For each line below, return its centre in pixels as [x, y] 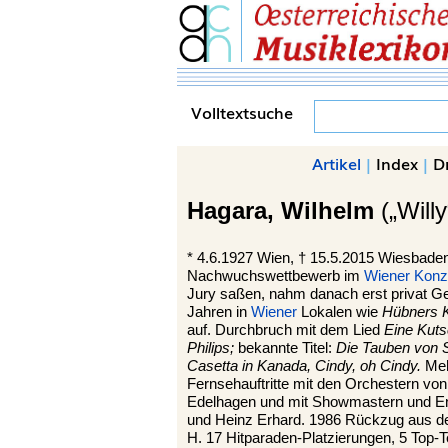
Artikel [336, 163]
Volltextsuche [242, 112]
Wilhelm [327, 211]
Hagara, [234, 211]
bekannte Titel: [285, 348]
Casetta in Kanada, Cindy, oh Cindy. [304, 366]
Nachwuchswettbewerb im [275, 276]
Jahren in [219, 312]
